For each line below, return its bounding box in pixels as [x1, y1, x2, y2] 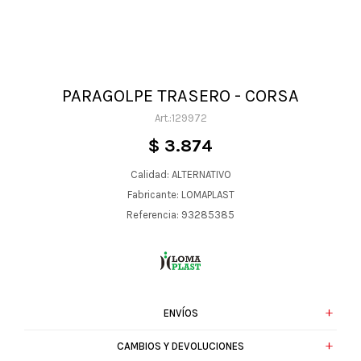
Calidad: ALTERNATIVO [130, 168, 231, 180]
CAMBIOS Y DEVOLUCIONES [117, 340, 244, 352]
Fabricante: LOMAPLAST [127, 189, 234, 201]
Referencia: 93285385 [127, 209, 234, 221]
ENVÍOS [163, 307, 198, 319]
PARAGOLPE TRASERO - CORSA [62, 85, 299, 106]
